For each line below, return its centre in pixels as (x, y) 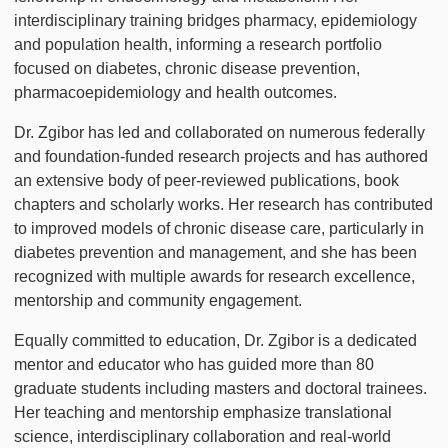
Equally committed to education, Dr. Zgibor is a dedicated (215, 340)
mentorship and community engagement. (162, 300)
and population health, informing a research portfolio (198, 44)
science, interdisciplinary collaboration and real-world (202, 436)
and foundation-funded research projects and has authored (221, 156)
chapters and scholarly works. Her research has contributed (223, 204)
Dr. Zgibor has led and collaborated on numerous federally (219, 132)
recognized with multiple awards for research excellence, (214, 276)
